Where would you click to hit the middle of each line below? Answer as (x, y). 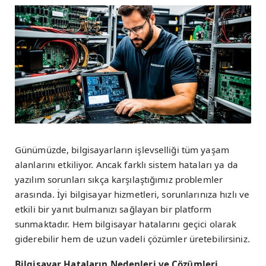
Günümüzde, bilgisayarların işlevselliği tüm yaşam (122, 150)
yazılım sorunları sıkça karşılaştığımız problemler (119, 179)
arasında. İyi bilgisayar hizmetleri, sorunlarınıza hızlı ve (132, 194)
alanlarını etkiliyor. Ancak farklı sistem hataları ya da (126, 164)
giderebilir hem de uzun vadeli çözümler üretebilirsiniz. (132, 239)
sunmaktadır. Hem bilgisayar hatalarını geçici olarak (126, 224)
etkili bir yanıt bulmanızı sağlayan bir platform (113, 209)
